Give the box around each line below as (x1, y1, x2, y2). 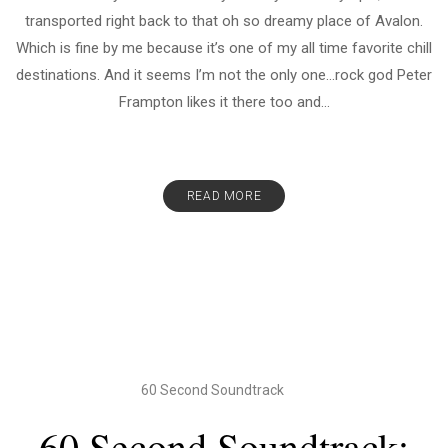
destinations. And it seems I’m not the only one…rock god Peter (16, 66, 432, 84)
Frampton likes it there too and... (118, 93, 330, 111)
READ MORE (186, 189, 262, 203)
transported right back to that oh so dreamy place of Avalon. (25, 12, 423, 30)
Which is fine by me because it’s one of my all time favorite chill (16, 39, 432, 57)
